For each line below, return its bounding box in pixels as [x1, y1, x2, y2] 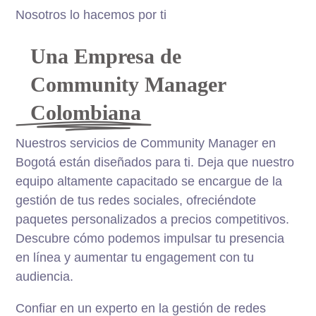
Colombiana [30, 100, 141, 124]
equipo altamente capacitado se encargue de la [16, 174, 283, 188]
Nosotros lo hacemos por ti [16, 7, 167, 22]
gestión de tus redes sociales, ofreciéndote [16, 193, 257, 207]
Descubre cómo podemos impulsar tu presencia [16, 231, 285, 245]
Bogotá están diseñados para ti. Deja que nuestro [16, 154, 295, 169]
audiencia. [16, 269, 74, 284]
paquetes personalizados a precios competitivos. [16, 212, 290, 226]
